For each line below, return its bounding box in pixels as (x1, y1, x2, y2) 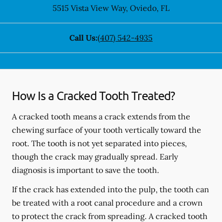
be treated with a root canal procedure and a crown (12, 198, 203, 208)
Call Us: (69, 33, 98, 43)
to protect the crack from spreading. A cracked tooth (12, 211, 208, 221)
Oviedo (128, 3, 157, 13)
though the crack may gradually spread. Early (12, 152, 178, 162)
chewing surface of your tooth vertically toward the (12, 125, 201, 135)
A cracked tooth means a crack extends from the (12, 111, 190, 121)
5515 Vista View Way (53, 3, 126, 13)
